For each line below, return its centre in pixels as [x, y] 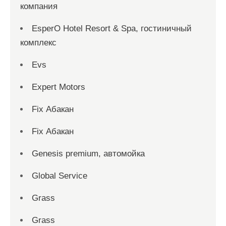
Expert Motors [59, 87]
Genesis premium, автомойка [88, 154]
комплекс [38, 43]
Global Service [60, 176]
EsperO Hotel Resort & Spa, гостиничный [112, 29]
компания [39, 6]
